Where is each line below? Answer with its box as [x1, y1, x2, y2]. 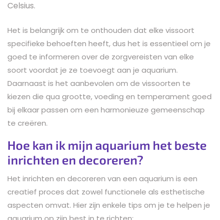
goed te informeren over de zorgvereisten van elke [7, 51, 194, 62]
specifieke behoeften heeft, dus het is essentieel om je [7, 38, 211, 49]
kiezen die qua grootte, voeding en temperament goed [7, 91, 212, 102]
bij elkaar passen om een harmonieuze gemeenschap [7, 104, 205, 115]
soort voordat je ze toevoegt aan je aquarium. [7, 64, 178, 75]
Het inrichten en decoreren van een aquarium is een [7, 173, 197, 184]
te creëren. [7, 117, 48, 128]
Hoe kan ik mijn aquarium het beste [7, 137, 207, 152]
